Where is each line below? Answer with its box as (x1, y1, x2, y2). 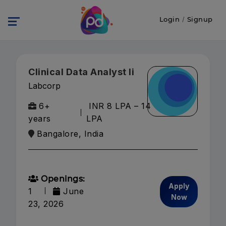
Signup (187, 15, 213, 23)
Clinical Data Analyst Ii (28, 67, 134, 77)
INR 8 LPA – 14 (89, 101, 151, 111)
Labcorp (28, 81, 61, 91)
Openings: (38, 174, 85, 184)
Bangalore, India (37, 129, 103, 139)
